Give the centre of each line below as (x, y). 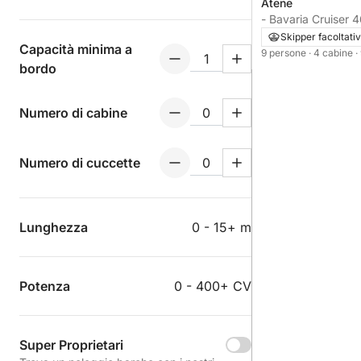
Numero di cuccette (80, 163)
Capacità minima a (76, 49)
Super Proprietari (71, 345)
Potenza (45, 286)
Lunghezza (54, 227)
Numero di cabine (73, 113)
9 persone (285, 53)
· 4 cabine (332, 53)
